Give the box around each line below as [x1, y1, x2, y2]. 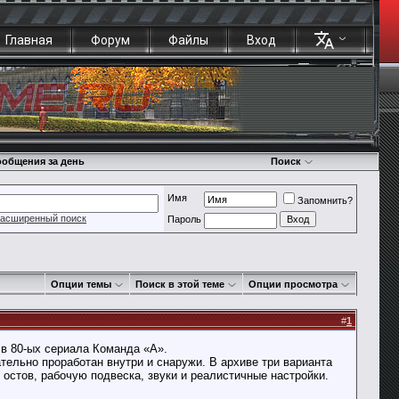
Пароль [167, 214, 201, 224]
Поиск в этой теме [135, 279, 224, 289]
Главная [5, 33, 53, 47]
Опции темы [51, 279, 111, 289]
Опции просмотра [248, 279, 338, 289]
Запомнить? [297, 195, 353, 206]
